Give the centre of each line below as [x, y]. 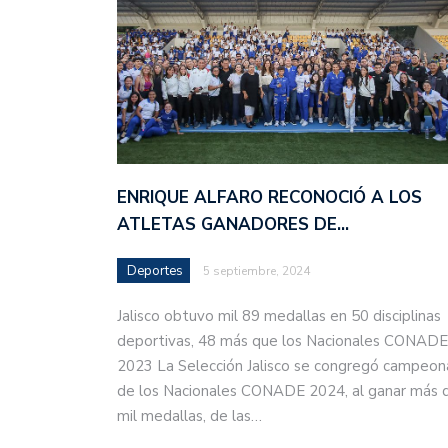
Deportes [155, 271]
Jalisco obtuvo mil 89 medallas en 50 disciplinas [279, 316]
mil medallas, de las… [189, 416]
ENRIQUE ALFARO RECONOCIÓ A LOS [269, 198]
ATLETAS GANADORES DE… [233, 225]
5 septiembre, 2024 [256, 271]
